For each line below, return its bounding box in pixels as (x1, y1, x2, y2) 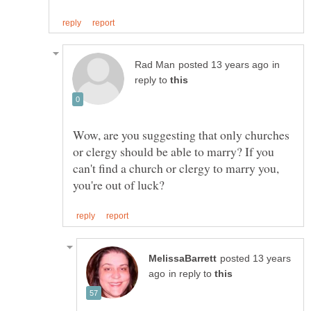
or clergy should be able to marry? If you (73, 143, 274, 160)
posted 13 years (220, 253, 291, 264)
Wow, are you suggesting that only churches (73, 126, 289, 144)
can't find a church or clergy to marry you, (73, 160, 279, 177)
